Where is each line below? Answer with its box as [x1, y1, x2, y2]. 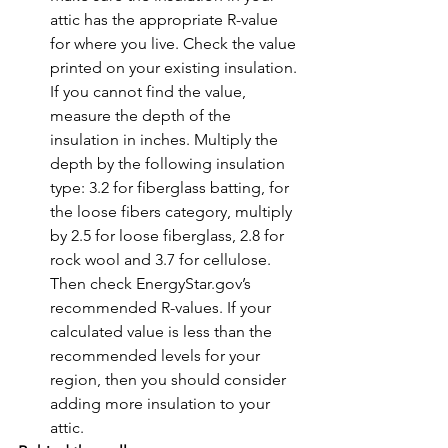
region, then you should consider [50, 369, 290, 389]
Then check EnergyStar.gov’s [50, 273, 255, 293]
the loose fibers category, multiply [50, 201, 296, 221]
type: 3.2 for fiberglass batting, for [50, 177, 293, 197]
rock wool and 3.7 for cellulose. [50, 249, 275, 269]
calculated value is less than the [50, 321, 276, 341]
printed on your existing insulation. [50, 57, 301, 77]
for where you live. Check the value [50, 33, 300, 53]
